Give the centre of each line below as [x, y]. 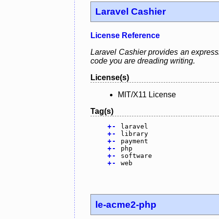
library [134, 134]
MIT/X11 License [147, 95]
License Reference [125, 36]
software [136, 156]
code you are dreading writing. [143, 61]
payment [134, 141]
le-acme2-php [126, 204]
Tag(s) [102, 111]
